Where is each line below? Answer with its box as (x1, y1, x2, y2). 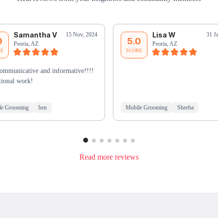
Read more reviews (79, 152, 139, 161)
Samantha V (13, 31, 57, 39)
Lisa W (152, 31, 176, 39)
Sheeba (177, 104, 194, 111)
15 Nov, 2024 (66, 31, 97, 38)
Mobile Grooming (126, 104, 167, 111)
